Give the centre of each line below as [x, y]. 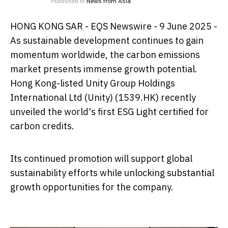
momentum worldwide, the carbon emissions [105, 54]
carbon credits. [42, 126]
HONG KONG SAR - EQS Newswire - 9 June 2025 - [114, 26]
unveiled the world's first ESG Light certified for [109, 111]
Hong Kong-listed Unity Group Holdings [93, 83]
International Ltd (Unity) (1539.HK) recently [103, 97]
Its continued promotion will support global [101, 158]
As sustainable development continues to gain [107, 40]
